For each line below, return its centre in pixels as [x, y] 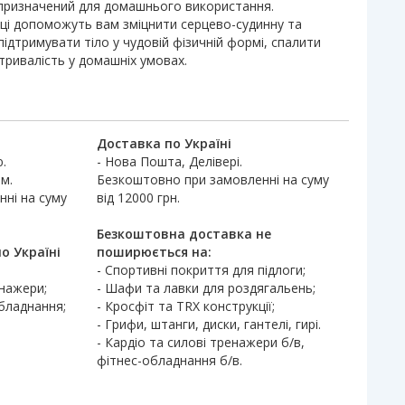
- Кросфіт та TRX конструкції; [185, 306]
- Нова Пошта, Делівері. [169, 161]
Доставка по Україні [164, 143]
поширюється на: [154, 252]
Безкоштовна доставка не [184, 234]
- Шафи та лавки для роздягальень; [206, 288]
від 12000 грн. [138, 198]
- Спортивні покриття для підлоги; [201, 270]
